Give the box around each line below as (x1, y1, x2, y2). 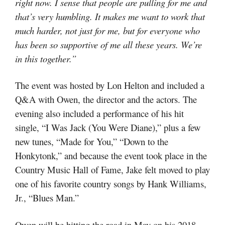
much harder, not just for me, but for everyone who (15, 24, 200, 37)
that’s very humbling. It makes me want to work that (15, 10, 205, 23)
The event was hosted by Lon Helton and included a (15, 79, 204, 91)
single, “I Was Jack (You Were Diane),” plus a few (15, 121, 200, 134)
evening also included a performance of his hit (15, 107, 184, 120)
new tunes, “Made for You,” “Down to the (15, 135, 168, 148)
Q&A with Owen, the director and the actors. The (15, 93, 197, 105)
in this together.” (15, 52, 76, 65)
